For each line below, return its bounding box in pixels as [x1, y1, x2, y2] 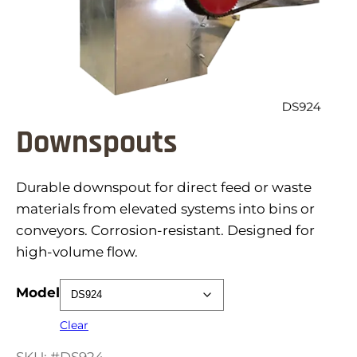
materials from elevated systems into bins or [16, 200, 315, 217]
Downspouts [16, 122, 178, 163]
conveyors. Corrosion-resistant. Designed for [16, 222, 315, 238]
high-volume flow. [16, 243, 138, 260]
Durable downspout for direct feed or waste [16, 178, 312, 195]
